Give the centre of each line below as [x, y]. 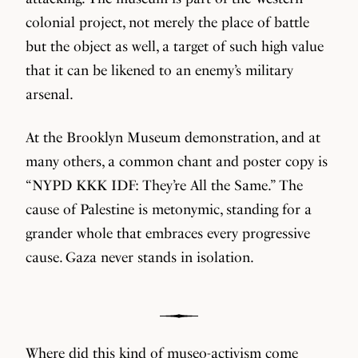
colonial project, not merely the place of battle [167, 22]
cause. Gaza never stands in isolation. [140, 257]
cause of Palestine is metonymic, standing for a [169, 209]
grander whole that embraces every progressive [168, 233]
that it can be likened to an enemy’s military [159, 70]
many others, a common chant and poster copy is [177, 161]
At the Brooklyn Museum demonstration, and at [173, 137]
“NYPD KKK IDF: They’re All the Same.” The [164, 185]
